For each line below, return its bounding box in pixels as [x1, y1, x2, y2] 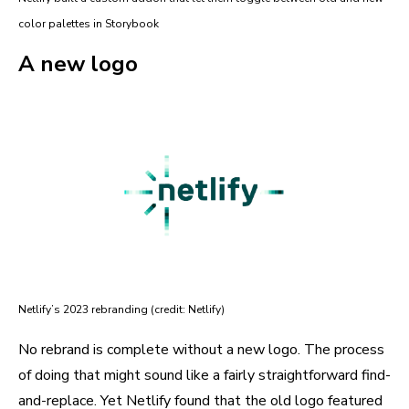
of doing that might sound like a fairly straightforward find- [18, 365, 391, 386]
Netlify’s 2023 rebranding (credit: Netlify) [18, 302, 225, 318]
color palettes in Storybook [18, 16, 159, 31]
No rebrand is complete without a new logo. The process [18, 340, 384, 361]
